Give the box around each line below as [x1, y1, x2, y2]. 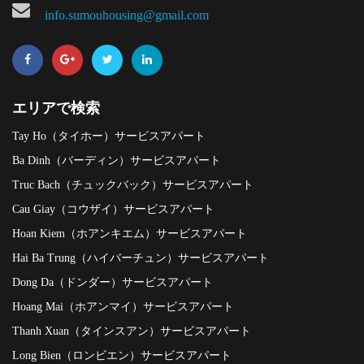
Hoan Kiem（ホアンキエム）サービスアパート [12, 227, 247, 240]
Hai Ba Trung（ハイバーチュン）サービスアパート [12, 251, 269, 264]
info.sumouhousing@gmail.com [45, 7, 209, 22]
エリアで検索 [12, 99, 100, 116]
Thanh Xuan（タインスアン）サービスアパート [12, 324, 251, 337]
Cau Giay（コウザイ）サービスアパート [12, 202, 214, 215]
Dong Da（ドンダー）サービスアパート [12, 275, 213, 288]
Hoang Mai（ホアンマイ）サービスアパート [12, 300, 234, 313]
